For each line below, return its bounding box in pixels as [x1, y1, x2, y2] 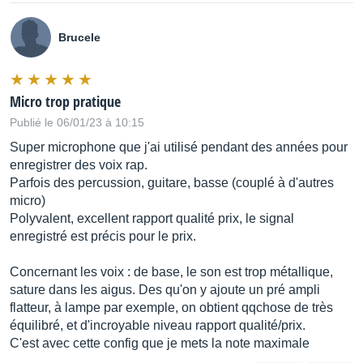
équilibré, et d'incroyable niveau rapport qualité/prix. [10, 318, 305, 332]
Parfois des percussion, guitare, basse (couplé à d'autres [10, 175, 334, 190]
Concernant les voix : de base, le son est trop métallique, [10, 264, 333, 279]
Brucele [58, 30, 100, 44]
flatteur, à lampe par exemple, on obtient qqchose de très [10, 300, 333, 314]
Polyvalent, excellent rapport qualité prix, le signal [10, 211, 294, 225]
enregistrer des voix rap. [10, 157, 147, 172]
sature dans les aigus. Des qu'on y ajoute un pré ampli [10, 282, 320, 297]
